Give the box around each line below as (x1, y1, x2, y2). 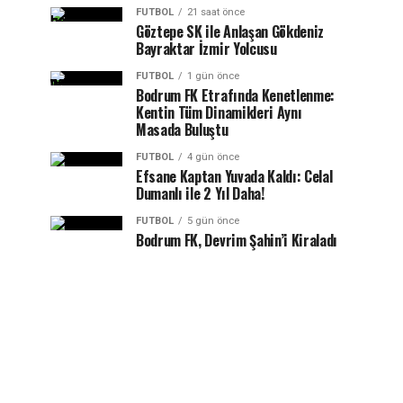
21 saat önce (187, 6, 245, 18)
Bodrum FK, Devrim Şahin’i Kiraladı (136, 229, 338, 251)
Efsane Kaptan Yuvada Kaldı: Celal (136, 166, 333, 187)
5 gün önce (187, 215, 239, 227)
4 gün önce (187, 151, 239, 163)
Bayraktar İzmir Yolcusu (136, 38, 277, 59)
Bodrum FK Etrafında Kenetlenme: (136, 85, 336, 106)
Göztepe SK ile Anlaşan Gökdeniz (136, 21, 325, 42)
